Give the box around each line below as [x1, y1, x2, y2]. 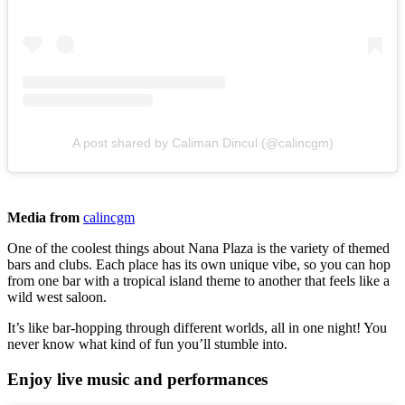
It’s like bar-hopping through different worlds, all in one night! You [7, 320, 387, 336]
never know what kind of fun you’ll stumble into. [7, 336, 291, 353]
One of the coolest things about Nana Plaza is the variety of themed [7, 240, 390, 257]
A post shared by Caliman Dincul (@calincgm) [71, 136, 334, 151]
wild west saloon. [7, 289, 110, 306]
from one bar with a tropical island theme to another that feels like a [7, 273, 390, 289]
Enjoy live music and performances [7, 369, 268, 389]
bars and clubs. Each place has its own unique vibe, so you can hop [7, 257, 391, 273]
